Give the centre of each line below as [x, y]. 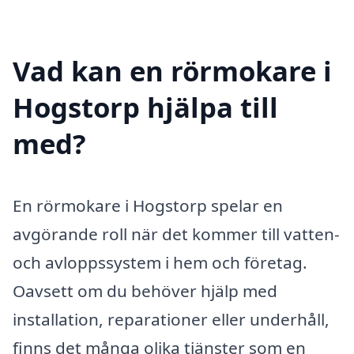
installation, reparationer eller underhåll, [171, 319]
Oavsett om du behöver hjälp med [145, 290]
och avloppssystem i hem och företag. [160, 262]
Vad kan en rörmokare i [172, 70]
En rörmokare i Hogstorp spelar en [148, 205]
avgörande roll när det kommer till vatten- [176, 233]
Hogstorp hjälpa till [145, 107]
